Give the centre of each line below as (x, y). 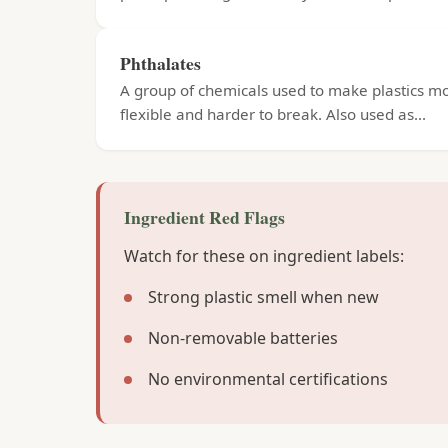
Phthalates (160, 63)
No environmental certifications (268, 379)
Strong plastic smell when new (263, 297)
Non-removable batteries (243, 338)
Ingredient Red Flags (204, 217)
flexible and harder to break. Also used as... (273, 114)
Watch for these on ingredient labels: (264, 256)
